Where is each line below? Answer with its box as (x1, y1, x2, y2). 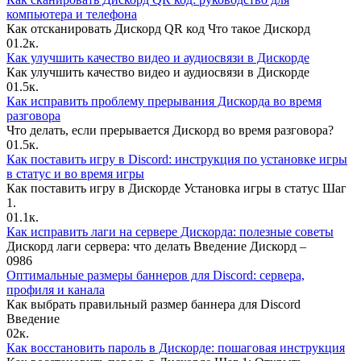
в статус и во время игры (6, 166, 144, 180)
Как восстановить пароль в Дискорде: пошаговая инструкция (6, 340, 345, 355)
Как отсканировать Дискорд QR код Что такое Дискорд (6, 21, 310, 35)
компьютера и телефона (6, 6, 137, 21)
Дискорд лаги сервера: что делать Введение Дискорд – (6, 239, 306, 253)
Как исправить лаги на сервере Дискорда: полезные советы (6, 224, 334, 239)
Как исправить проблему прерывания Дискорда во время (6, 93, 322, 108)
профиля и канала (6, 282, 105, 297)
